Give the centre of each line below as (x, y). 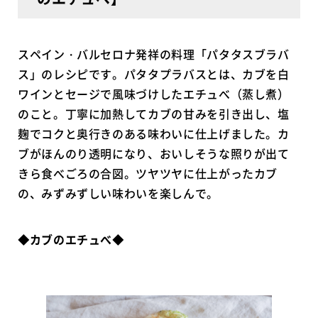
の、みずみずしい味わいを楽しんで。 (118, 193)
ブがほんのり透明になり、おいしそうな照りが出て (154, 154)
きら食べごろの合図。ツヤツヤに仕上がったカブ (148, 174)
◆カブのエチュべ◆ (71, 240)
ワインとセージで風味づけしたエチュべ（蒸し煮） (154, 94)
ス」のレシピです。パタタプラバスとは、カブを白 (154, 74)
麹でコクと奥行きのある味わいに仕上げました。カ (154, 134)
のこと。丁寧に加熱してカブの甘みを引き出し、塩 (154, 114)
